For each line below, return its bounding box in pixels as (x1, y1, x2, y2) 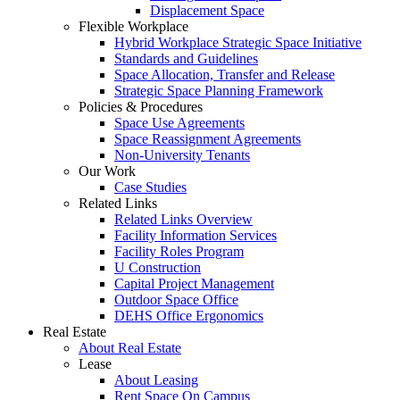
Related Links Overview (114, 212, 253, 227)
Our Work (79, 163, 136, 179)
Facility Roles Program (114, 244, 244, 259)
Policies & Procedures (79, 99, 203, 114)
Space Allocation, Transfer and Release (114, 67, 335, 82)
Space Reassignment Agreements (114, 131, 301, 146)
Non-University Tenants (114, 147, 250, 162)
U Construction (114, 260, 201, 275)
